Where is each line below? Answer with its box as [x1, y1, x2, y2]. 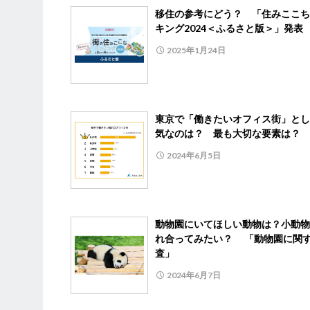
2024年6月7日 [167, 269, 221, 280]
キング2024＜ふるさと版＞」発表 [155, 21, 303, 34]
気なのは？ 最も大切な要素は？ [155, 127, 300, 139]
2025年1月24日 [167, 44, 226, 55]
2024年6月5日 [167, 149, 221, 161]
